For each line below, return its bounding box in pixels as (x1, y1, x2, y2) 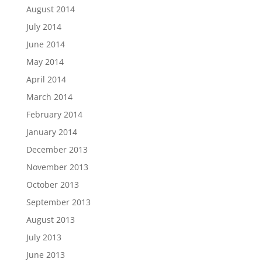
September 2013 (26, 196, 91, 208)
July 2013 (26, 232, 61, 243)
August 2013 (26, 214, 75, 225)
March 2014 (26, 91, 73, 102)
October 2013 (26, 179, 79, 190)
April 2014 (26, 74, 66, 85)
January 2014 (26, 126, 77, 137)
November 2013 (26, 161, 88, 173)
